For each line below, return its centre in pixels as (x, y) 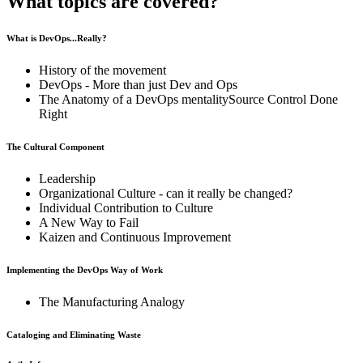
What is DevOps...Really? (57, 38)
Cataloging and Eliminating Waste (74, 335)
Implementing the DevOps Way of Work (85, 270)
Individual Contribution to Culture (126, 208)
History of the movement (102, 70)
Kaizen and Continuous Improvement (135, 237)
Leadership (67, 179)
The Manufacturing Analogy (112, 302)
